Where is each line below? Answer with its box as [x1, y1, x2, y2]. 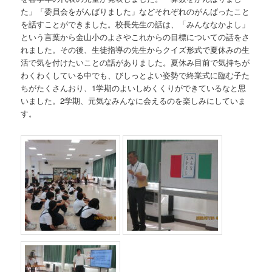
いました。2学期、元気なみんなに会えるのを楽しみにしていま [21, 94, 246, 106]
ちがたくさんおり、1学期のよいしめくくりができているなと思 [21, 81, 246, 93]
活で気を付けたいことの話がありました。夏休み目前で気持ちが [21, 56, 250, 68]
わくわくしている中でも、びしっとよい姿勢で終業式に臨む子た [21, 69, 250, 81]
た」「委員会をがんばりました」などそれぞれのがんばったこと [21, 5, 250, 17]
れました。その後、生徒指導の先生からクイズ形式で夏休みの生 [21, 43, 250, 55]
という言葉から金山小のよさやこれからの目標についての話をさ [21, 30, 250, 42]
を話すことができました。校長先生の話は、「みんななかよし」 [21, 18, 250, 30]
